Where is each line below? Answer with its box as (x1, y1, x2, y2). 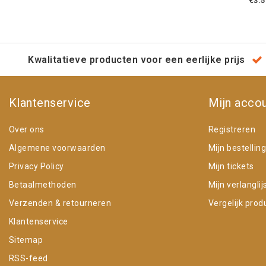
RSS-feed (9, 253, 48, 263)
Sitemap (9, 235, 43, 245)
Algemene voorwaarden (9, 142, 106, 153)
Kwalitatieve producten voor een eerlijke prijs (28, 53, 245, 65)
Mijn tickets (208, 161, 254, 171)
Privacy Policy (9, 161, 64, 171)
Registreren (208, 124, 256, 134)
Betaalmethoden (9, 179, 77, 189)
